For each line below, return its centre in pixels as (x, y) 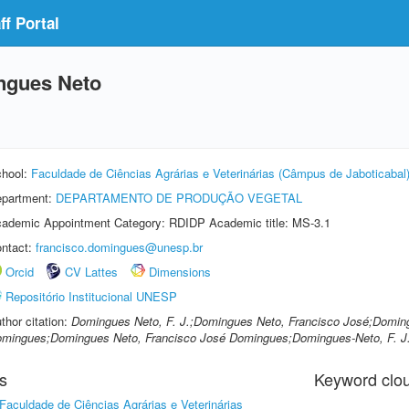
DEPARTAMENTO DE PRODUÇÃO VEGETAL (179, 198)
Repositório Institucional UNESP (91, 296)
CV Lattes (91, 272)
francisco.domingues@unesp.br (119, 247)
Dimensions (180, 272)
